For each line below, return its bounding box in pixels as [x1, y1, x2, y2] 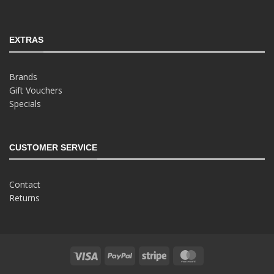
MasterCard [200, 249, 248, 261]
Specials [9, 98, 41, 110]
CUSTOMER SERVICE [9, 142, 97, 152]
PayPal [131, 249, 158, 261]
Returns [9, 191, 40, 204]
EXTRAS [9, 35, 43, 45]
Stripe [166, 249, 190, 261]
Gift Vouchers [9, 84, 62, 97]
